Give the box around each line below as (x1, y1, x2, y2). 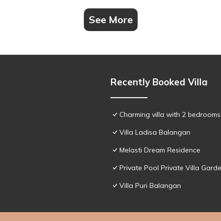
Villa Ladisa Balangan (119, 127, 190, 137)
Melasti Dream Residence (119, 145, 200, 154)
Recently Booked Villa (110, 75, 208, 88)
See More (88, 13, 133, 26)
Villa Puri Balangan (119, 181, 181, 190)
